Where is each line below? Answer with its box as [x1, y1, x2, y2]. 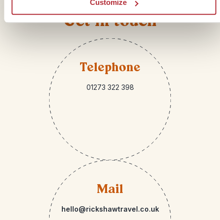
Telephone [80, 59, 140, 76]
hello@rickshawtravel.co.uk [61, 205, 159, 213]
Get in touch [63, 10, 157, 32]
